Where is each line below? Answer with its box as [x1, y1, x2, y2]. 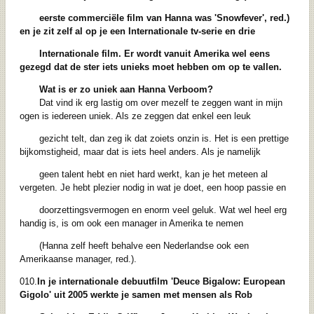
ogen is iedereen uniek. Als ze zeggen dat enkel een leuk [19, 111, 251, 122]
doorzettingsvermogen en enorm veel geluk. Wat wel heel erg [39, 205, 287, 216]
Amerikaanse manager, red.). [19, 254, 137, 265]
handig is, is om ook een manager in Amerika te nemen [19, 218, 243, 229]
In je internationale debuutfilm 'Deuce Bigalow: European [36, 276, 285, 287]
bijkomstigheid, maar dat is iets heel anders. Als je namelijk [19, 146, 261, 158]
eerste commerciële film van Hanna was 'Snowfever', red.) [39, 13, 289, 24]
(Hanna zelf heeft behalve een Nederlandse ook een [39, 240, 249, 252]
